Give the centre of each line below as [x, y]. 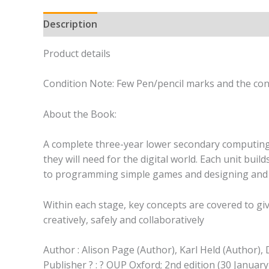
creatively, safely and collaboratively [124, 219]
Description [70, 24]
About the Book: [80, 114]
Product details [77, 53]
